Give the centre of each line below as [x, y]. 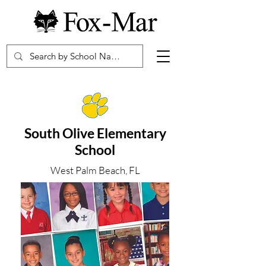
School [95, 150]
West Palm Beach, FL [95, 170]
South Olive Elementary [95, 133]
